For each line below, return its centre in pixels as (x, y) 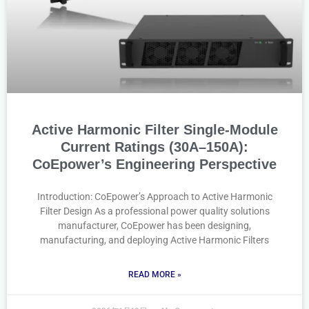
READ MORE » (154, 275)
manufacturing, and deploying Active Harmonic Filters (154, 240)
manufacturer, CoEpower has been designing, (154, 226)
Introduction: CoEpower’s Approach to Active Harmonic (154, 197)
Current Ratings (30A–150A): (154, 147)
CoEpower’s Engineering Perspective (154, 164)
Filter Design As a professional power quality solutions (154, 211)
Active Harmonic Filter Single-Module (154, 130)
